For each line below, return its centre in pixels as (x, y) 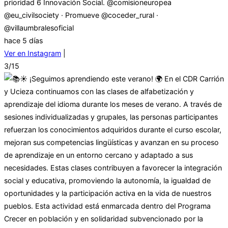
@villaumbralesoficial (39, 28)
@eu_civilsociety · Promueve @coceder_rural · (81, 15)
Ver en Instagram (33, 53)
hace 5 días (23, 41)
